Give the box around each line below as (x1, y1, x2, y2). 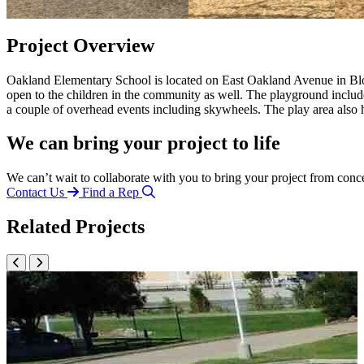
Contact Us (6, 185, 64, 200)
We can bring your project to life (6, 132, 280, 154)
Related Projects (6, 216, 145, 238)
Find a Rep (82, 185, 139, 200)
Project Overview (6, 34, 154, 56)
